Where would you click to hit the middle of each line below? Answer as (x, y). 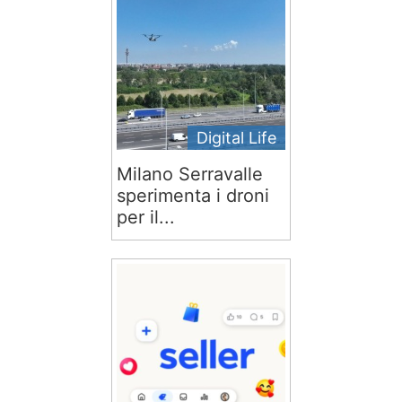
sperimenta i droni (193, 196)
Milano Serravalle (190, 174)
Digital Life (236, 138)
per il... (146, 217)
